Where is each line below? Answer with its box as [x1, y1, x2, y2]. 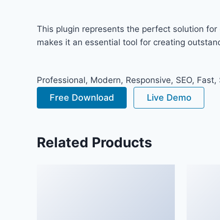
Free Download [50, 92, 114, 103]
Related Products [37, 134, 152, 151]
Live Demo [146, 92, 192, 103]
